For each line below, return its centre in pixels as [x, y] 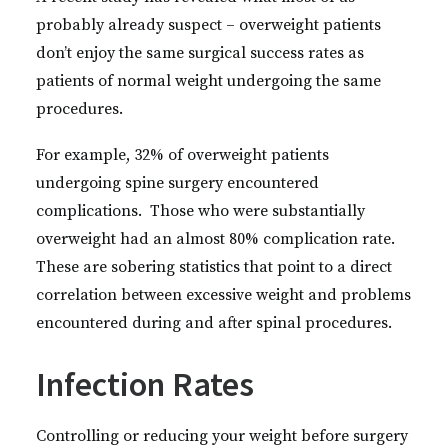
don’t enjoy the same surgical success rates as [200, 53]
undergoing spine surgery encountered [177, 183]
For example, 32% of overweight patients [182, 155]
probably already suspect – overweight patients [208, 25]
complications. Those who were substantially [200, 211]
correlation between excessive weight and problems [223, 295]
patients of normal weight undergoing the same [208, 81]
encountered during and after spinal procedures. [214, 323]
